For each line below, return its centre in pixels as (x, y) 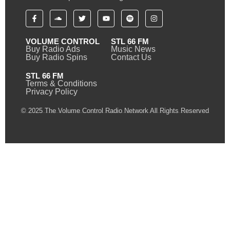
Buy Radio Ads (53, 49)
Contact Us (131, 57)
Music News (133, 49)
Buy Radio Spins (56, 57)
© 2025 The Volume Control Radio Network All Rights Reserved (115, 110)
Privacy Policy (52, 91)
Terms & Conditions (61, 83)
